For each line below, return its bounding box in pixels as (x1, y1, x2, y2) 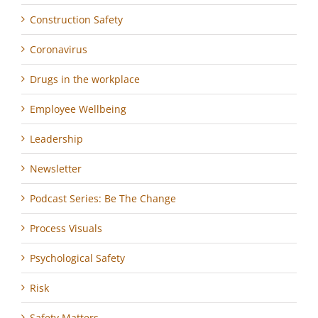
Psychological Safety (30, 251, 125, 265)
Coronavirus (30, 43, 87, 57)
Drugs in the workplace (30, 72, 140, 87)
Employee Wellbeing (30, 102, 126, 116)
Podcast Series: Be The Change (30, 192, 176, 206)
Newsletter (30, 162, 82, 176)
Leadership (30, 132, 83, 146)
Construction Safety (30, 13, 123, 27)
